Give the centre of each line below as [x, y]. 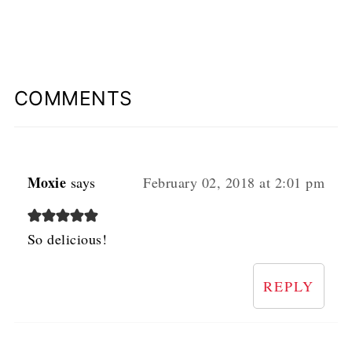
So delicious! [67, 238]
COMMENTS [73, 98]
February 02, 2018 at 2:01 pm [234, 182]
